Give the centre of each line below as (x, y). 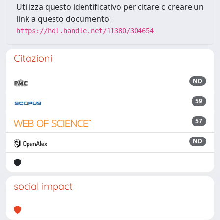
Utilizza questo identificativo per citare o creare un (110, 7)
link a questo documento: (64, 19)
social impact (43, 186)
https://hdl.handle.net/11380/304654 (85, 31)
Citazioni (33, 58)
